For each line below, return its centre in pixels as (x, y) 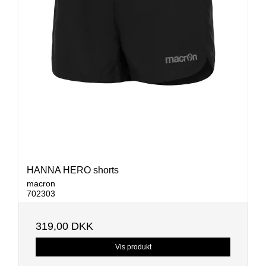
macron (41, 183)
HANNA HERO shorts (73, 170)
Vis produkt (133, 247)
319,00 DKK (64, 226)
